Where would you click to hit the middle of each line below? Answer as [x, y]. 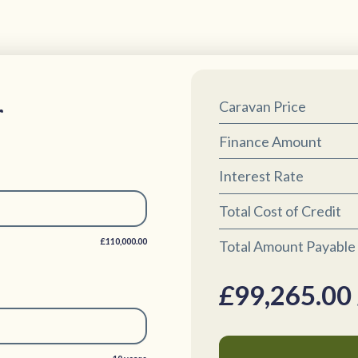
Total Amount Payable [287, 246]
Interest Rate [261, 176]
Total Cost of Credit [280, 211]
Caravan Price [262, 106]
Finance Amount [270, 141]
